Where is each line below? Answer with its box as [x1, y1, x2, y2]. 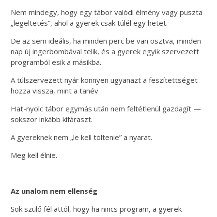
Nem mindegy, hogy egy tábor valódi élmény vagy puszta [11, 7, 203, 17]
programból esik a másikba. [11, 57, 102, 67]
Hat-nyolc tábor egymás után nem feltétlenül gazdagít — [11, 103, 201, 113]
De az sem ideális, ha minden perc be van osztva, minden [11, 35, 201, 46]
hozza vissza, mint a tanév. [11, 85, 100, 95]
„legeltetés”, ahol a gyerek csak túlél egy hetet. [11, 17, 168, 28]
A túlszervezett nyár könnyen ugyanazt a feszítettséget [11, 75, 198, 85]
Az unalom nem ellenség [11, 186, 98, 196]
